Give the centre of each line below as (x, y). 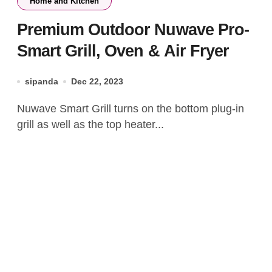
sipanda (42, 81)
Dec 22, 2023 (97, 81)
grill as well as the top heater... (90, 124)
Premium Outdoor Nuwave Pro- (133, 30)
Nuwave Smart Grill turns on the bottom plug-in (21, 109)
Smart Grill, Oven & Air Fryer (123, 51)
